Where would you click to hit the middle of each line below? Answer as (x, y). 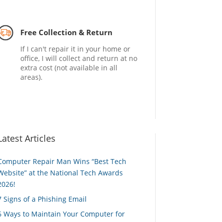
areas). (31, 77)
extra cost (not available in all (69, 68)
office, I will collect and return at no (79, 58)
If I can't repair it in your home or (75, 49)
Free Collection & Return (66, 32)
